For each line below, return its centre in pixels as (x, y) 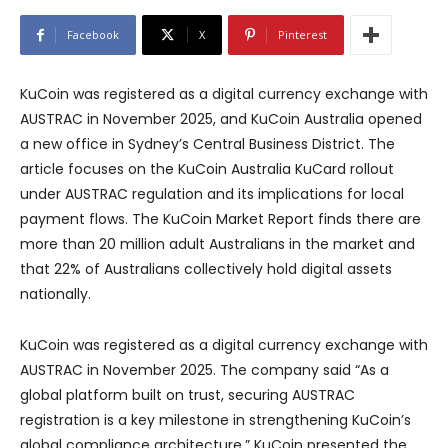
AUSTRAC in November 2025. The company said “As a (204, 369)
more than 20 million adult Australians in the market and (217, 243)
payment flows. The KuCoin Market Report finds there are (220, 218)
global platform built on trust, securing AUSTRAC (187, 394)
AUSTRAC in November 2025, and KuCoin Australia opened (221, 118)
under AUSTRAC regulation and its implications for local (212, 193)
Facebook (93, 34)
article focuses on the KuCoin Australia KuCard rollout (207, 168)
